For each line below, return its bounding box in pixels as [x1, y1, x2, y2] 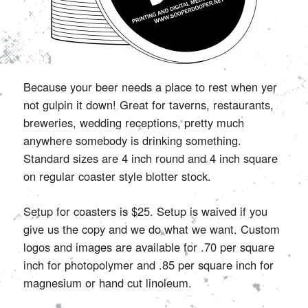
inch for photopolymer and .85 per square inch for [23, 256, 274, 273]
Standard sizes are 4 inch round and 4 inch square [23, 149, 278, 166]
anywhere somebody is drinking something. [23, 131, 241, 148]
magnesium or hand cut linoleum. [23, 274, 192, 291]
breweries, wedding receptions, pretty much [23, 113, 244, 131]
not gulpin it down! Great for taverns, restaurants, [23, 96, 274, 113]
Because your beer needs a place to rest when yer [23, 78, 277, 95]
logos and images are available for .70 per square [23, 238, 274, 255]
